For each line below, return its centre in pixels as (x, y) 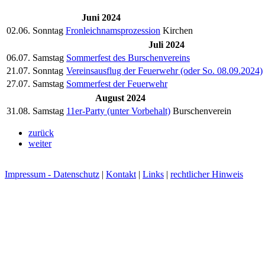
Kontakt (121, 174)
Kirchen (178, 30)
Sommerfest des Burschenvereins (128, 57)
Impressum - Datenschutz (52, 174)
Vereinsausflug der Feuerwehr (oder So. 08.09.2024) (164, 70)
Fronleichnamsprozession (113, 30)
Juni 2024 (101, 17)
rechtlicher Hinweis (207, 174)
